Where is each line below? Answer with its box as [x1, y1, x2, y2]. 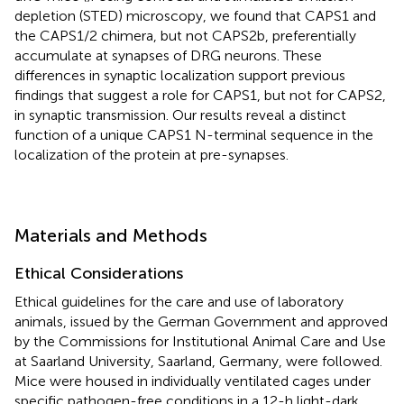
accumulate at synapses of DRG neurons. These [14, 46, 322, 64]
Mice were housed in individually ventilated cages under [14, 372, 371, 390]
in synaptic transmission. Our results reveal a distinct [14, 106, 346, 124]
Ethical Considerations [14, 262, 183, 283]
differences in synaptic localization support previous [14, 66, 345, 84]
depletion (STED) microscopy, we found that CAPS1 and [14, 6, 376, 24]
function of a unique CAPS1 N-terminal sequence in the [14, 125, 373, 143]
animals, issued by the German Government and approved [14, 312, 388, 330]
